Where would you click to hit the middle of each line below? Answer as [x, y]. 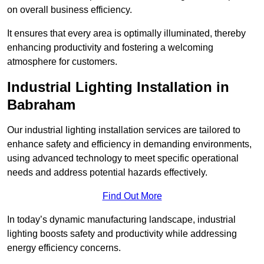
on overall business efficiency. [70, 10]
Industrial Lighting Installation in [118, 87]
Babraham [41, 105]
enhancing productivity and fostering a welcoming [110, 48]
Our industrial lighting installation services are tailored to [124, 130]
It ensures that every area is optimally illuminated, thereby [126, 34]
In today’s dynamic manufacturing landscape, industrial [121, 220]
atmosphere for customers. [62, 62]
